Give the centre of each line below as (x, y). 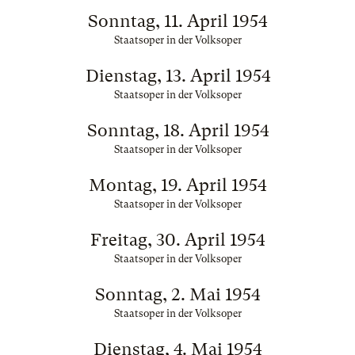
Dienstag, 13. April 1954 (177, 76)
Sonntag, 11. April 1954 (177, 21)
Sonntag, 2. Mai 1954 (177, 294)
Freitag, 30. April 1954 (177, 240)
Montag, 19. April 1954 (177, 185)
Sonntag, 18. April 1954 (177, 130)
